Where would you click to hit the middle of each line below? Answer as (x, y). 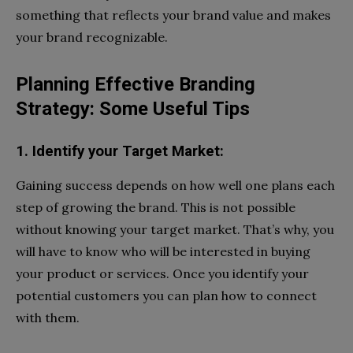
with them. (48, 317)
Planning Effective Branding (136, 84)
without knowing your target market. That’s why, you (175, 229)
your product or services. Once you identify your (162, 273)
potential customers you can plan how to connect (166, 295)
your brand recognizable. (92, 37)
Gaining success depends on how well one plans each (175, 185)
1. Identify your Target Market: (120, 151)
